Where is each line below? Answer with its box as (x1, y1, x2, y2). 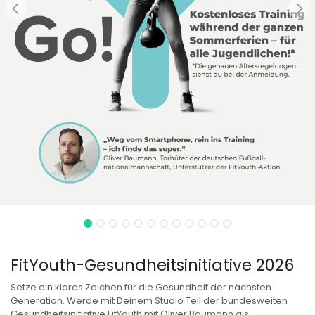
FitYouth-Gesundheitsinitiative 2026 (11, 254, 294, 277)
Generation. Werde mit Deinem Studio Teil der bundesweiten (11, 294, 288, 308)
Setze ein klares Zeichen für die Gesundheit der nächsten (11, 281, 271, 295)
